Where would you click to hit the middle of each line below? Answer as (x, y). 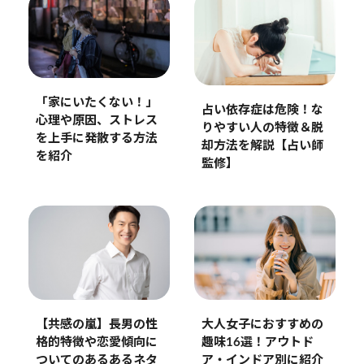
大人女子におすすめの (262, 325)
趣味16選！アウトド (257, 343)
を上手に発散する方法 (96, 138)
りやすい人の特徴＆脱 (262, 128)
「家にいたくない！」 (96, 102)
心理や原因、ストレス (96, 120)
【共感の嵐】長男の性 (96, 325)
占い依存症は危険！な (262, 110)
